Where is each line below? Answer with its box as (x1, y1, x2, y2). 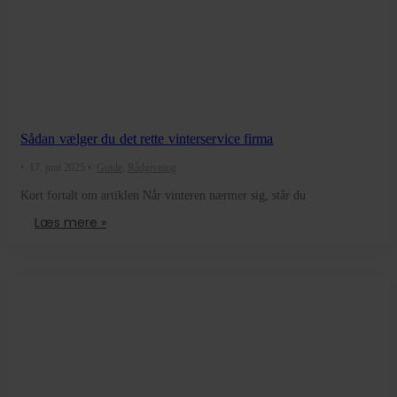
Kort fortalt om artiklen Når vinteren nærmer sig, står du (20, 189, 306, 203)
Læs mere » (35, 214, 106, 232)
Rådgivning (128, 161, 176, 175)
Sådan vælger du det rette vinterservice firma (20, 131, 274, 147)
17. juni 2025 (29, 161, 85, 175)
